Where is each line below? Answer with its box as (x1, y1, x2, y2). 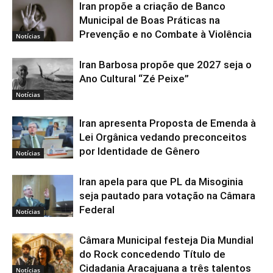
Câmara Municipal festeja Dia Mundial (79, 233, 253, 246)
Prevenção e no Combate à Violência (79, 27, 252, 40)
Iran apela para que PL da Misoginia (79, 175, 243, 188)
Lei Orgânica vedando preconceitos (79, 130, 247, 143)
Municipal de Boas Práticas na (79, 13, 220, 26)
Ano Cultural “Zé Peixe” (79, 72, 189, 85)
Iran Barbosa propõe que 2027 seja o (79, 58, 252, 71)
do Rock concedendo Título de (79, 247, 225, 260)
